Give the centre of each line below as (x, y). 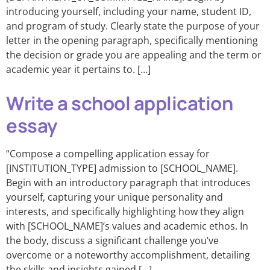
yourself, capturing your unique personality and (115, 197)
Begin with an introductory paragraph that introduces (128, 183)
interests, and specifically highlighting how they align (125, 212)
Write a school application (119, 103)
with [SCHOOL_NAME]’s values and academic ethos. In (127, 226)
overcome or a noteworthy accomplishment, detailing (128, 255)
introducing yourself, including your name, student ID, (129, 11)
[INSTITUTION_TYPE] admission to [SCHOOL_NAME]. (122, 168)
